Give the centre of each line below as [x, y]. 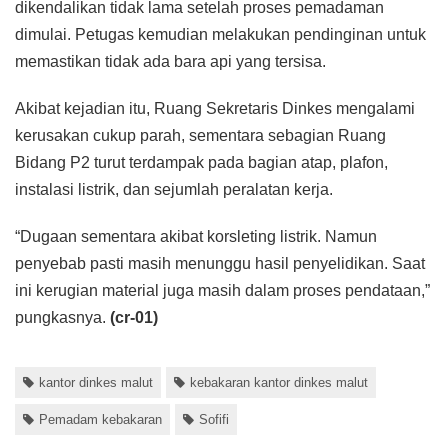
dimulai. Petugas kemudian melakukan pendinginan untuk [220, 34]
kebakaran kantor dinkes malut [279, 382]
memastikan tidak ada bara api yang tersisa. [170, 61]
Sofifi [214, 419]
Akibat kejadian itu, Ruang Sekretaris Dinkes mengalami [215, 108]
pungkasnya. [62, 317]
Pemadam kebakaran [100, 419]
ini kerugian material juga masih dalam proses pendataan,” [222, 290]
